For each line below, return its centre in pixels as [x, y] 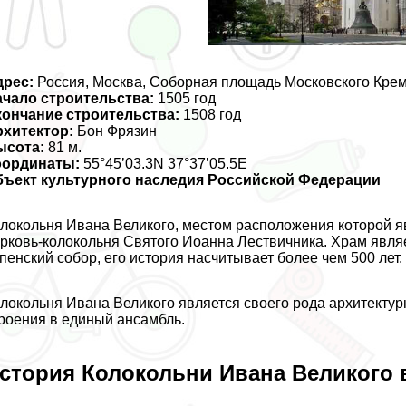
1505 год [185, 98]
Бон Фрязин [116, 130]
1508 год [211, 114]
